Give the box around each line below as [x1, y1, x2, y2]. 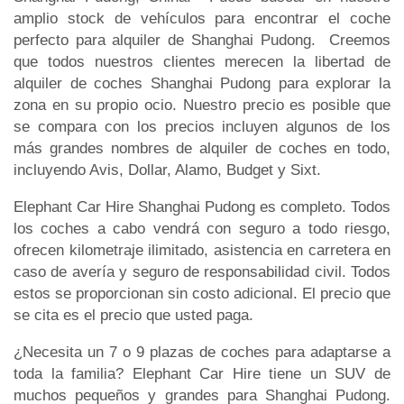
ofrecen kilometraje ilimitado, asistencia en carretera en [14, 241, 390, 259]
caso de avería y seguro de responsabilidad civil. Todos [14, 262, 390, 280]
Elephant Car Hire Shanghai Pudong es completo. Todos [14, 197, 390, 216]
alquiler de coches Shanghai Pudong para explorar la [14, 74, 390, 92]
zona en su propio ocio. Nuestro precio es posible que [14, 96, 390, 114]
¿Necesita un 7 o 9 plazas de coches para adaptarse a [14, 343, 390, 361]
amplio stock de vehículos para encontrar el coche [14, 9, 390, 27]
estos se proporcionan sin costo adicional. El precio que [14, 284, 390, 302]
